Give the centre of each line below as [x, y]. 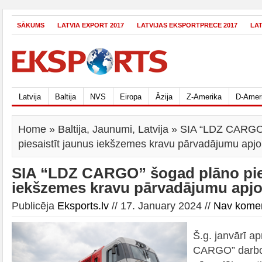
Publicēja [35, 206]
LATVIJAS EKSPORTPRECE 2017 [187, 25]
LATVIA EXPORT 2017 [91, 25]
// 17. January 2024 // [161, 206]
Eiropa [131, 97]
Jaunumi [112, 129]
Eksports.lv [83, 206]
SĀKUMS [31, 25]
